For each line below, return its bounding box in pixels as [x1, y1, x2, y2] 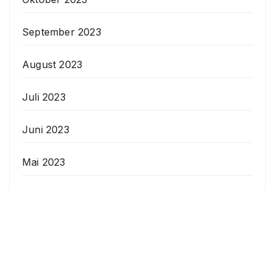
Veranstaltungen [19, 234, 107, 248]
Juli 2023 [22, 91, 66, 104]
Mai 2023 [22, 156, 66, 169]
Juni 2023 [22, 123, 69, 136]
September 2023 [22, 26, 101, 39]
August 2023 [22, 58, 83, 71]
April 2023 [22, 188, 71, 201]
